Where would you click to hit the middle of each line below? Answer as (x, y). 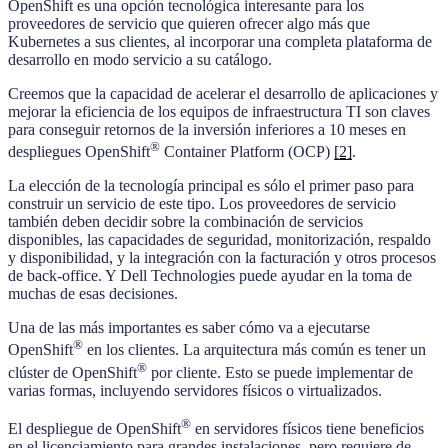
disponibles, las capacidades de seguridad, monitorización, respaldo (219, 240)
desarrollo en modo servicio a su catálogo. (140, 60)
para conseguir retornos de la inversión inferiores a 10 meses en (207, 130)
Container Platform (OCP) (247, 152)
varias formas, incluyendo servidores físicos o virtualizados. (195, 391)
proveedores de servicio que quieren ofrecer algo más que (189, 24)
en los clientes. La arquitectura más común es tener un (254, 350)
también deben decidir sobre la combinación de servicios (185, 222)
